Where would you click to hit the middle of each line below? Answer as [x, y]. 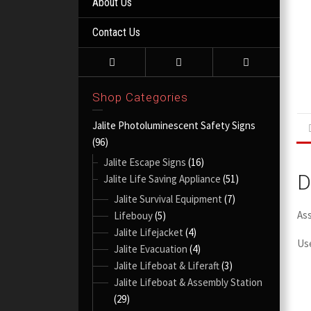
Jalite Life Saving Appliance [162, 179]
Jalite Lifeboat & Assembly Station [188, 282]
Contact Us [117, 32]
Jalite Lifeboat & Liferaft [167, 266]
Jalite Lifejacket [149, 232]
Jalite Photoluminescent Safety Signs [174, 125]
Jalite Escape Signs [145, 162]
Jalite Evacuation [151, 249]
